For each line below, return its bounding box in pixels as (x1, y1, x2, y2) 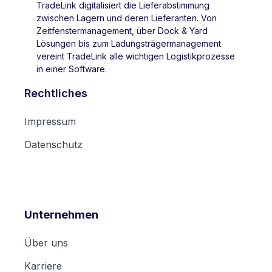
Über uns (24, 236, 68, 249)
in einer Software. (36, 63, 107, 74)
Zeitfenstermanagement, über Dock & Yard (36, 25, 208, 36)
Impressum (24, 115, 76, 127)
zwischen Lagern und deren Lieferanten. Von (36, 12, 217, 23)
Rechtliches (24, 86, 87, 100)
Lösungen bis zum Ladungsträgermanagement (36, 38, 221, 49)
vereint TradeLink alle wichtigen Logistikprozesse (36, 50, 235, 61)
